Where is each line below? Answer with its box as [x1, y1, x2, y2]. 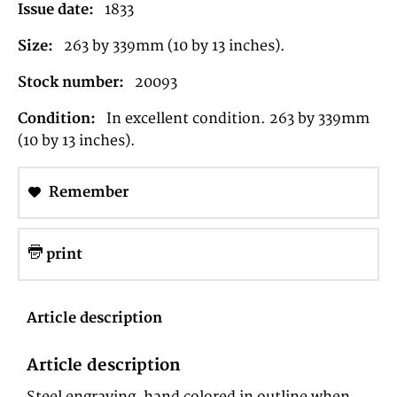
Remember [49, 183, 128, 201]
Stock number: [18, 74, 124, 91]
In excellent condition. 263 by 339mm [106, 110, 370, 128]
